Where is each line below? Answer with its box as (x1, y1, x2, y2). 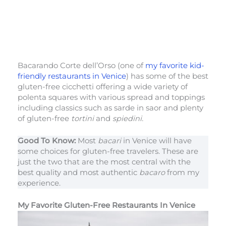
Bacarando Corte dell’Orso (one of (18, 61, 145, 70)
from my (165, 168, 199, 178)
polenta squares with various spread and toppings (18, 92, 205, 102)
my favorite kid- (145, 61, 204, 70)
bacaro (139, 168, 165, 178)
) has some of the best (126, 71, 208, 81)
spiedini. (112, 114, 145, 123)
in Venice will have (123, 136, 192, 146)
